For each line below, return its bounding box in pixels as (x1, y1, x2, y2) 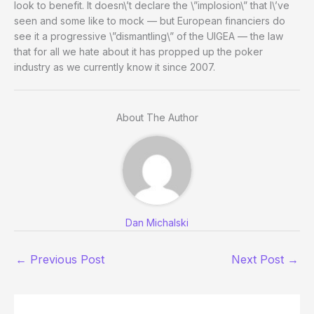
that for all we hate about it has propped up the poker (14, 45, 263, 57)
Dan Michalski (125, 216, 189, 228)
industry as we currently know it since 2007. (14, 60, 215, 73)
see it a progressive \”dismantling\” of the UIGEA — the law (14, 29, 283, 42)
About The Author (116, 111, 198, 123)
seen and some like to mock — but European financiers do (14, 14, 285, 27)
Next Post (231, 252, 287, 266)
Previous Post (27, 252, 104, 266)
